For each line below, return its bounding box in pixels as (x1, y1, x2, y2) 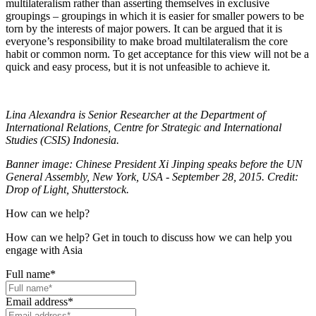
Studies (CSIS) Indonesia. (6, 133, 119, 146)
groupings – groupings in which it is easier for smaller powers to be (6, 9, 304, 22)
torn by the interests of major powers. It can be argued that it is (6, 22, 282, 35)
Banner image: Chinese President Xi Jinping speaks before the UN (6, 157, 303, 170)
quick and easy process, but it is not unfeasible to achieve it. (6, 60, 273, 73)
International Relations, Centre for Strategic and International (6, 121, 281, 133)
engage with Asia (6, 243, 83, 256)
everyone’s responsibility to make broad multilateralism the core (6, 35, 288, 47)
